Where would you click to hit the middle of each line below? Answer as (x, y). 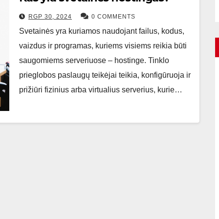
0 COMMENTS (113, 16)
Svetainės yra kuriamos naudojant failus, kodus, (102, 31)
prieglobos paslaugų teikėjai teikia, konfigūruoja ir (105, 75)
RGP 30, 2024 (50, 16)
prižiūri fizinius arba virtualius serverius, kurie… (101, 89)
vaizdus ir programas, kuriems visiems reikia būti (103, 45)
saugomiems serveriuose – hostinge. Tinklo (94, 60)
